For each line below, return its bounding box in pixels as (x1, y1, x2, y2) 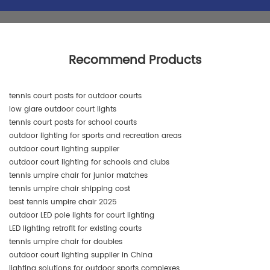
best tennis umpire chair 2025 (9, 196, 117, 208)
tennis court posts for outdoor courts (9, 90, 142, 102)
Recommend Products (68, 50, 202, 71)
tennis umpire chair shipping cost (9, 183, 130, 195)
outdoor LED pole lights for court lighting (9, 209, 154, 221)
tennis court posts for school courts (9, 116, 137, 128)
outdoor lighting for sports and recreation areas (9, 130, 181, 142)
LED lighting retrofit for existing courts (9, 222, 142, 234)
